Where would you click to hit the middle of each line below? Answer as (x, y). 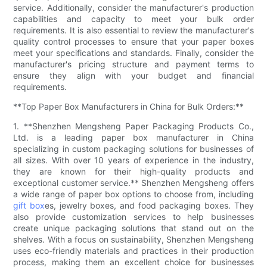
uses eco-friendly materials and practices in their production (133, 251)
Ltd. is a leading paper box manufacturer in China (133, 138)
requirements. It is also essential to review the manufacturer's (133, 30)
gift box (29, 206)
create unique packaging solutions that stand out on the (133, 228)
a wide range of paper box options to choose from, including (133, 194)
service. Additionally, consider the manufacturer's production (133, 8)
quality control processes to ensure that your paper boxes (133, 42)
